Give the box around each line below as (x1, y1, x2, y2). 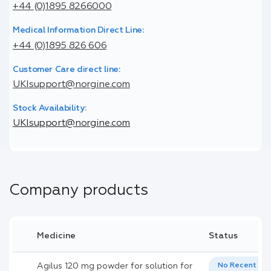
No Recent (217, 262, 256, 270)
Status (208, 231, 238, 240)
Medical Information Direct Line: (12, 26, 144, 35)
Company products (9, 183, 148, 199)
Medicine (37, 231, 76, 240)
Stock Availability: (12, 104, 87, 113)
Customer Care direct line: (12, 65, 120, 74)
